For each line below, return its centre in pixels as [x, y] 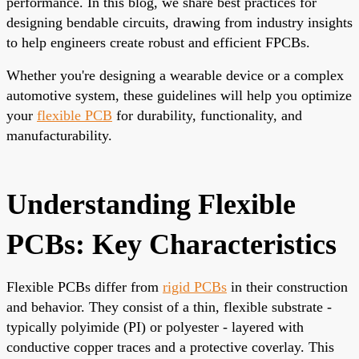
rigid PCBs [195, 286]
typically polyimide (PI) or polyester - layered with [155, 327]
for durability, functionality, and [207, 115]
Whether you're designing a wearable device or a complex [175, 75]
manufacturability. [59, 135]
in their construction [287, 286]
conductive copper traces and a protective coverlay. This [170, 347]
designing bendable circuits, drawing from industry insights [179, 22]
